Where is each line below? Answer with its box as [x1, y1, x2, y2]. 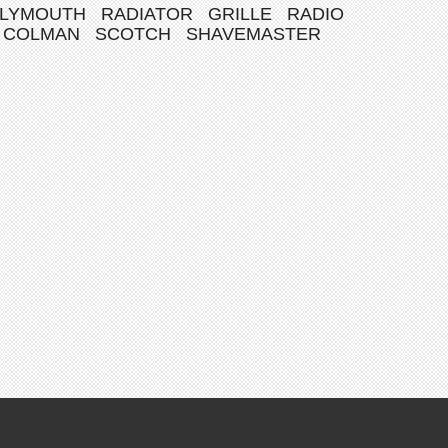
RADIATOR [101, 4, 193, 24]
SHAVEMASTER [186, 24, 321, 44]
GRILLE [208, 4, 272, 24]
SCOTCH [95, 24, 171, 44]
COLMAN [3, 24, 80, 44]
